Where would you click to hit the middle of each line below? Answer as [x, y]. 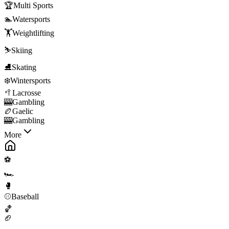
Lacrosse [27, 93]
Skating [24, 67]
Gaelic [23, 111]
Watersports [31, 19]
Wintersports [30, 80]
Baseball [25, 196]
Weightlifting [33, 33]
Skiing [22, 50]
